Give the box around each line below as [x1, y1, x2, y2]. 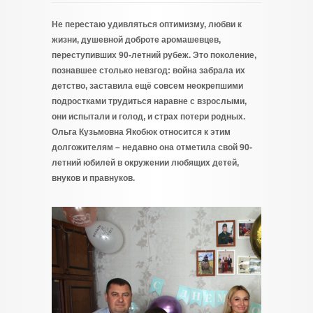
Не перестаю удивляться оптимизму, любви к [52, 20, 242, 29]
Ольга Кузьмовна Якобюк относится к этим [52, 127, 231, 137]
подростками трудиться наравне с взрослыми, [52, 96, 247, 106]
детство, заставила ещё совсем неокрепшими [52, 81, 243, 91]
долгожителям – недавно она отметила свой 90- [52, 143, 252, 152]
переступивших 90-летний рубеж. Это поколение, [52, 50, 256, 60]
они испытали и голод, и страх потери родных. [52, 112, 245, 122]
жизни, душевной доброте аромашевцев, [52, 35, 221, 45]
